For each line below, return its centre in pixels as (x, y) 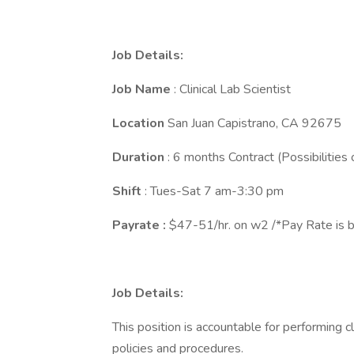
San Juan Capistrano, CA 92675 (254, 123)
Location (140, 123)
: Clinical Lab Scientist (232, 89)
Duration (140, 157)
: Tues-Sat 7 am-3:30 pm (214, 191)
